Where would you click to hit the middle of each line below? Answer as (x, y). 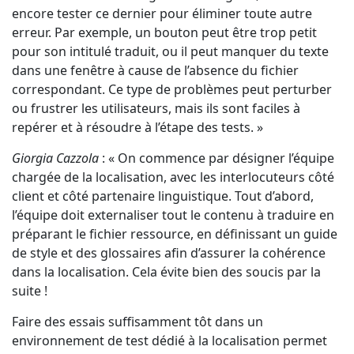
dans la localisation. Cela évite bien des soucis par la (166, 272)
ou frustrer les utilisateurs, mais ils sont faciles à (156, 108)
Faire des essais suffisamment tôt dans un (137, 322)
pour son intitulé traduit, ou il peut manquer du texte (170, 51)
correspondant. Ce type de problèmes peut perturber (172, 89)
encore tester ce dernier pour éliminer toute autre (162, 13)
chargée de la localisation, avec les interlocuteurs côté (173, 177)
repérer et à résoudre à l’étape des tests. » (137, 127)
